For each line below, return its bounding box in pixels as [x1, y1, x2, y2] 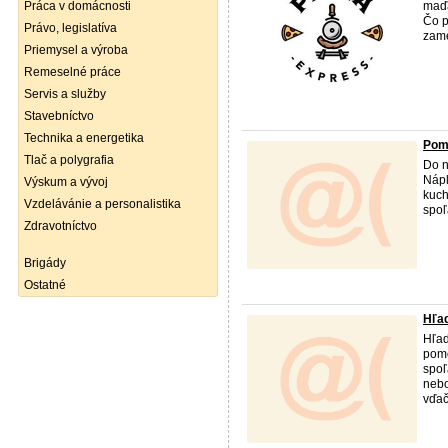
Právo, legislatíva [24, 21, 117, 35]
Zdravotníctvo [24, 219, 97, 233]
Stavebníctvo [24, 109, 94, 123]
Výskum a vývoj [24, 175, 108, 189]
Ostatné [24, 278, 66, 292]
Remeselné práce [24, 65, 121, 79]
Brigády [24, 256, 66, 270]
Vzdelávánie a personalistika [24, 197, 181, 211]
